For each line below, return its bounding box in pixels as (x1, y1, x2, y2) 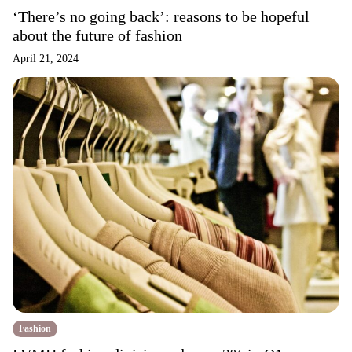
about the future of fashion (13, 27, 182, 44)
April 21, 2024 (13, 53, 79, 64)
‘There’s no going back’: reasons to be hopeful (13, 8, 310, 25)
